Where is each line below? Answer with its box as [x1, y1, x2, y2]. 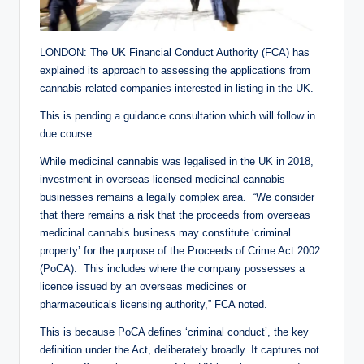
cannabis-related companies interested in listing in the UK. [40, 81, 314, 94]
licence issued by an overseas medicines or [40, 279, 246, 292]
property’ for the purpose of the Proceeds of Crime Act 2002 [40, 244, 320, 257]
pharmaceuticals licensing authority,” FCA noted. [40, 297, 267, 310]
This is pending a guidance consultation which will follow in [40, 109, 315, 122]
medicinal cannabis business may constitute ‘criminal [40, 226, 291, 239]
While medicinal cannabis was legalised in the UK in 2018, [40, 154, 314, 167]
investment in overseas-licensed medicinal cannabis [40, 172, 285, 185]
